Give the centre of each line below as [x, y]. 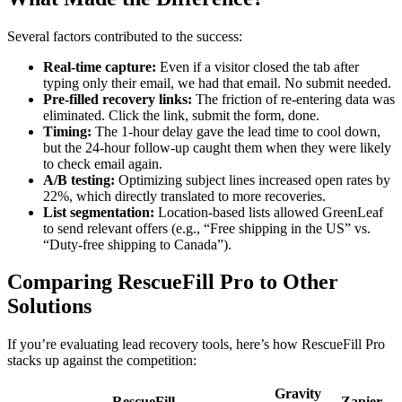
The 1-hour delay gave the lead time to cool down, [236, 131]
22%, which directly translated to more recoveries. [184, 196]
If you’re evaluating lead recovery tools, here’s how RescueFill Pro [196, 345]
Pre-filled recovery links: [118, 99]
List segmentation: [99, 212]
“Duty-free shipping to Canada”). [137, 244]
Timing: [67, 131]
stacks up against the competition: [102, 361]
